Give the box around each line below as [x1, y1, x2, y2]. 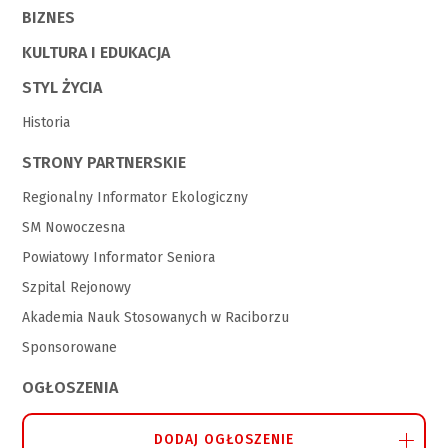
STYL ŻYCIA [22, 77, 103, 97]
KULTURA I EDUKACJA [22, 42, 171, 62]
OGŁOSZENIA [22, 377, 119, 397]
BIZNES [22, 7, 76, 27]
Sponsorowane [22, 338, 118, 356]
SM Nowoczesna [22, 218, 126, 236]
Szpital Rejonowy [22, 278, 132, 296]
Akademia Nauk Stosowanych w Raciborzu [22, 308, 290, 326]
